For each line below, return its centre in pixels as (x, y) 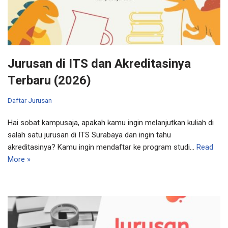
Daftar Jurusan (30, 100)
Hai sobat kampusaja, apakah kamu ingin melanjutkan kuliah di (111, 122)
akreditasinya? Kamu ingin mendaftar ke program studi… (102, 147)
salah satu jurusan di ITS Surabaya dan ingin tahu (89, 135)
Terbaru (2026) (49, 80)
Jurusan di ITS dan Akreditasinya (99, 63)
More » (19, 159)
